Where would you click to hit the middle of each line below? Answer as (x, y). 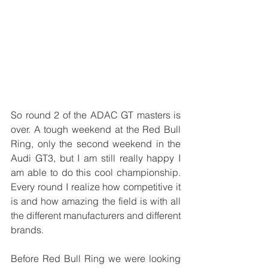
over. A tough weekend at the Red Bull (96, 129)
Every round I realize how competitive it (96, 186)
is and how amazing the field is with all (96, 201)
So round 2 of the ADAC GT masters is (96, 115)
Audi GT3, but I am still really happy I (96, 158)
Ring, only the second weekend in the (96, 143)
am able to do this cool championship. (96, 172)
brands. (27, 229)
